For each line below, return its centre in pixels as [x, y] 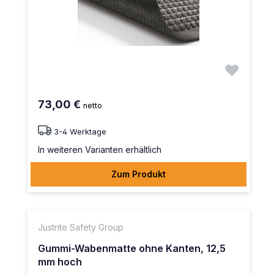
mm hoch [60, 262]
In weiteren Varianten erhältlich [100, 150]
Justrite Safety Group [81, 228]
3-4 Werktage [80, 132]
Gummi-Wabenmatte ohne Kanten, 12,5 [132, 249]
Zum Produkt [139, 174]
